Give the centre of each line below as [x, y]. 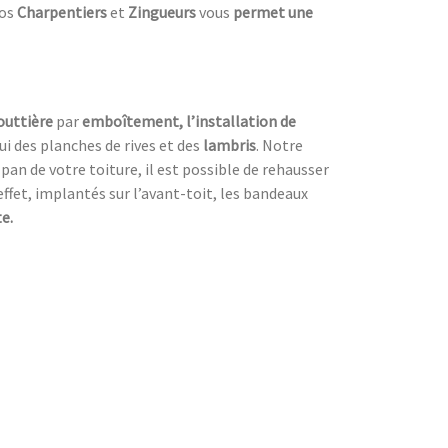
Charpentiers [63, 12]
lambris [229, 145]
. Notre [279, 145]
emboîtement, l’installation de [189, 121]
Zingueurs [162, 12]
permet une [273, 12]
